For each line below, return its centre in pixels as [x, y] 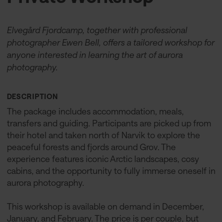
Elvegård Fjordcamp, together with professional [97, 30]
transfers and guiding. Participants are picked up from [109, 123]
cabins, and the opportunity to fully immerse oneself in [111, 171]
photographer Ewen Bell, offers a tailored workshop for [111, 42]
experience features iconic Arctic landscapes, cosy [103, 159]
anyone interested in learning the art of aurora [95, 55]
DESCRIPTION [32, 96]
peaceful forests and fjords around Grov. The [91, 147]
